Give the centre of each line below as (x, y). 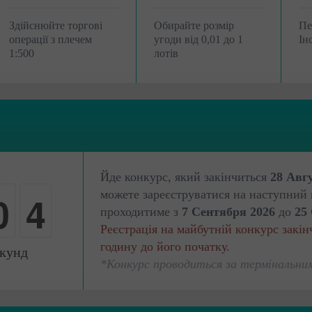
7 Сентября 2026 (228, 212)
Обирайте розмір (194, 25)
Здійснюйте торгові (56, 25)
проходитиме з (141, 212)
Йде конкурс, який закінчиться (185, 177)
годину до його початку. (165, 247)
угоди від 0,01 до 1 (198, 39)
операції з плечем (50, 39)
